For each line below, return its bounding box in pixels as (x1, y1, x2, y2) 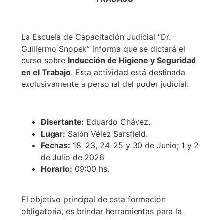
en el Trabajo (21, 67, 71, 77)
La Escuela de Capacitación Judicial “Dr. (21, 31, 171, 42)
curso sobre (21, 55, 68, 65)
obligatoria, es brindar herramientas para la (21, 206, 182, 216)
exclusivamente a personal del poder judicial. (21, 79, 189, 89)
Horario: (40, 164, 72, 174)
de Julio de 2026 (40, 152, 104, 162)
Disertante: (40, 116, 84, 127)
